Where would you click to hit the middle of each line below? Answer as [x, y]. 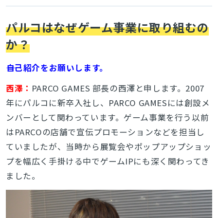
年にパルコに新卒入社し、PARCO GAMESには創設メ [108, 102]
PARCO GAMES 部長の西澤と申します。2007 [118, 88]
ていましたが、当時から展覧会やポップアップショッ [109, 146]
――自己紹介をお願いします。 [57, 67]
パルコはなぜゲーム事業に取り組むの [107, 27]
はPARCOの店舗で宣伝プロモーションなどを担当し [105, 132]
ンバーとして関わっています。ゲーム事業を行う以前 [107, 117]
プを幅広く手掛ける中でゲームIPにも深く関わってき [108, 161]
